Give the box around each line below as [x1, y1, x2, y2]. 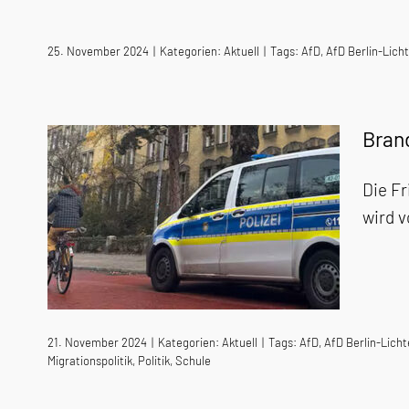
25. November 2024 [47, 44, 149, 58]
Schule [175, 353, 211, 368]
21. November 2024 [47, 335, 147, 350]
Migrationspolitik [47, 353, 132, 368]
